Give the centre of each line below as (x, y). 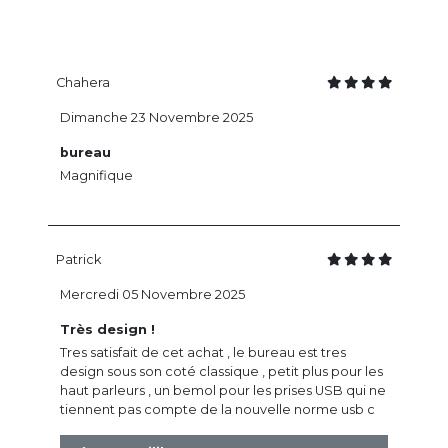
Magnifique (96, 176)
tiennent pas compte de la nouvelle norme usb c (217, 410)
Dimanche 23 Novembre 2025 (156, 118)
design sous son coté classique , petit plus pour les (221, 372)
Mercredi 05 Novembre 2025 (152, 295)
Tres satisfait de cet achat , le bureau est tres (203, 353)
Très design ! (107, 330)
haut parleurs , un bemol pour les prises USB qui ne (223, 391)
